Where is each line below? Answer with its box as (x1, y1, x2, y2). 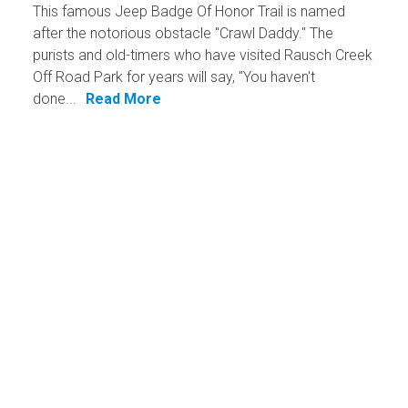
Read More (85, 90, 161, 108)
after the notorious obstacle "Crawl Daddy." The (32, 25, 333, 43)
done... (32, 90, 76, 108)
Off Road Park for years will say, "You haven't (32, 68, 315, 87)
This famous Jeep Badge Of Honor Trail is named (32, 3, 345, 21)
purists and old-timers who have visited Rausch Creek (32, 46, 372, 65)
